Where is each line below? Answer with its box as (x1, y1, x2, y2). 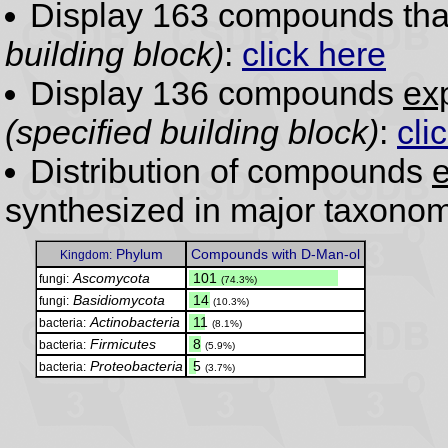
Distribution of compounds (30, 152, 432, 191)
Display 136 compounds (30, 74, 403, 113)
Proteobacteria (90, 358, 183, 375)
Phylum (111, 246, 163, 263)
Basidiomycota (73, 292, 165, 309)
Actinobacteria (90, 314, 180, 331)
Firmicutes (90, 336, 156, 353)
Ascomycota (73, 270, 150, 287)
